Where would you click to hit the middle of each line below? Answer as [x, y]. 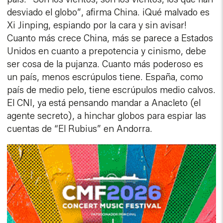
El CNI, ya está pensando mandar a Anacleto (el [104, 103]
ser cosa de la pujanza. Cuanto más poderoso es [105, 64]
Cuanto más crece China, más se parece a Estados [110, 39]
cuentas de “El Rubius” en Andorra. [80, 129]
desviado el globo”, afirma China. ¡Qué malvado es [109, 13]
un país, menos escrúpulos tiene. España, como [105, 77]
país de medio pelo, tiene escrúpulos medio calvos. [111, 90]
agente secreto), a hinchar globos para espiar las [107, 116]
